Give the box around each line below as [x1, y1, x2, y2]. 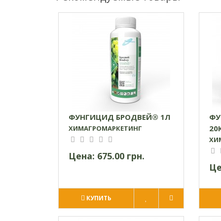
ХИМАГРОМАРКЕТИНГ [69, 123, 142, 133]
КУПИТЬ [86, 193, 111, 202]
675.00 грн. [97, 149, 145, 162]
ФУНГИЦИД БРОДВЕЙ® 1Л [69, 111, 171, 122]
